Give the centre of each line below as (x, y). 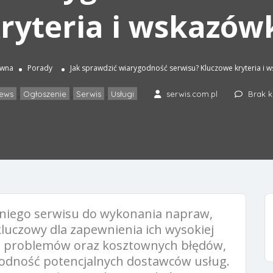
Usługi (122, 94)
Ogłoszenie (45, 94)
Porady (40, 68)
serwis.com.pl (192, 94)
